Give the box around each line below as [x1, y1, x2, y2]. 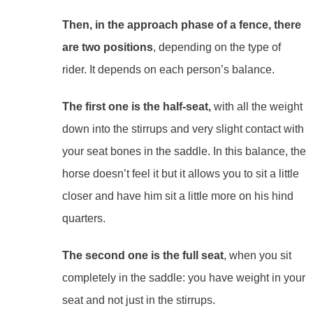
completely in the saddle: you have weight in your [61, 271, 305, 284]
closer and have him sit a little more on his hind [61, 190, 293, 203]
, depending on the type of [152, 41, 281, 54]
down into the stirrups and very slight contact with [61, 123, 304, 136]
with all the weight [210, 101, 303, 113]
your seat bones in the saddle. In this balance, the [61, 145, 306, 158]
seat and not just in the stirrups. [61, 293, 215, 306]
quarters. [61, 212, 108, 225]
